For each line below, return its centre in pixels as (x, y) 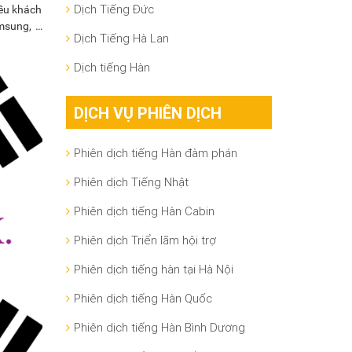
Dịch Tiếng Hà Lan (121, 38)
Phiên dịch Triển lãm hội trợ (145, 240)
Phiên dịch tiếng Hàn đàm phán (155, 153)
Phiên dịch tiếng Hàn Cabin (144, 211)
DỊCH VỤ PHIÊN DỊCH (147, 113)
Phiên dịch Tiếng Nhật (131, 182)
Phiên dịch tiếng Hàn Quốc (143, 299)
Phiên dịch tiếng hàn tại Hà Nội (153, 269)
